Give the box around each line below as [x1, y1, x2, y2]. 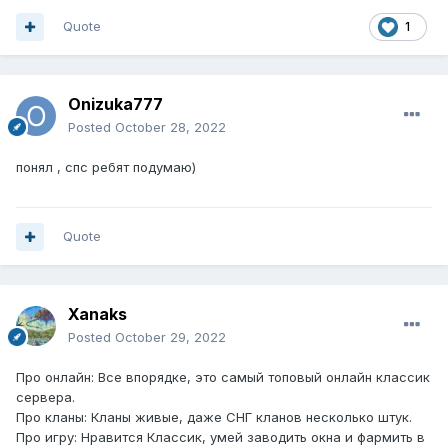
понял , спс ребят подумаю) [16, 159, 196, 176]
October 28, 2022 [115, 119, 226, 136]
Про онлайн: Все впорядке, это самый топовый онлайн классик [16, 369, 430, 386]
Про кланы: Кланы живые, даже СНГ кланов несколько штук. [16, 409, 412, 426]
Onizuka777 [68, 94, 163, 115]
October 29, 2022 [115, 329, 226, 346]
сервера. [16, 389, 75, 406]
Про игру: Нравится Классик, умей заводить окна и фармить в [16, 429, 425, 446]
